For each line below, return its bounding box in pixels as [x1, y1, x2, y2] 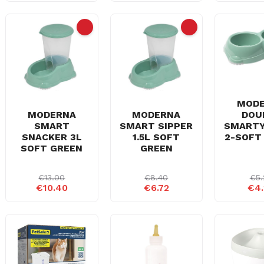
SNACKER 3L [21, 131, 82, 143]
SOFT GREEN [21, 143, 83, 154]
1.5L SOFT [133, 131, 180, 143]
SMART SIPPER [120, 120, 193, 131]
